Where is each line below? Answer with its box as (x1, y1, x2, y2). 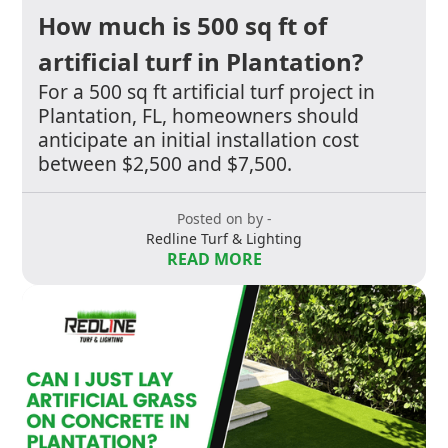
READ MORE (166, 248, 262, 271)
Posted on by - (176, 209, 272, 229)
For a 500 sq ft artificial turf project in (38, 78, 376, 106)
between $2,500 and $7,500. (38, 150, 293, 178)
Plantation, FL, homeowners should (38, 102, 360, 130)
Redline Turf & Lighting (146, 229, 302, 249)
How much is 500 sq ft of (38, 9, 328, 43)
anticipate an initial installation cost (38, 126, 360, 154)
